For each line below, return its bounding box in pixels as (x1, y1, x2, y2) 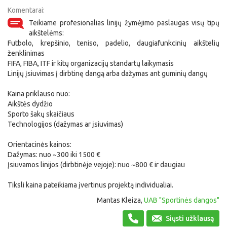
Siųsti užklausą (164, 214, 214, 222)
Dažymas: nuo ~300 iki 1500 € (8, 150, 100, 159)
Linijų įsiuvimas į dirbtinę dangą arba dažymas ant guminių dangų (8, 69, 208, 78)
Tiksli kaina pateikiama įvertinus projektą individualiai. (8, 181, 173, 189)
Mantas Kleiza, (97, 196, 144, 204)
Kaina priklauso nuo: (8, 90, 70, 98)
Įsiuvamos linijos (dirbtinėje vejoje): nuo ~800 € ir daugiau (8, 161, 185, 169)
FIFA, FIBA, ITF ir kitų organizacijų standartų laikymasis (8, 59, 174, 67)
